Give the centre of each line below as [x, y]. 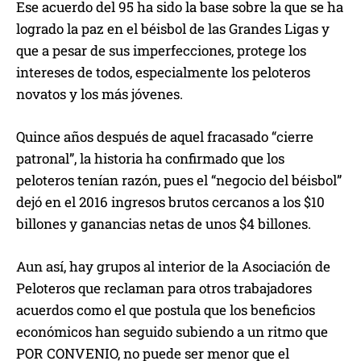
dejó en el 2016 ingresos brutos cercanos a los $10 [170, 202]
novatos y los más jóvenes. [100, 94]
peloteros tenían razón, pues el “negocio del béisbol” [179, 180]
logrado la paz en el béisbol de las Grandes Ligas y [173, 29]
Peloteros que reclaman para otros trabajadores [164, 288]
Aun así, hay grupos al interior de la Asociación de [173, 267]
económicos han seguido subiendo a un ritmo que [172, 332]
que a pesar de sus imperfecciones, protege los [161, 51]
